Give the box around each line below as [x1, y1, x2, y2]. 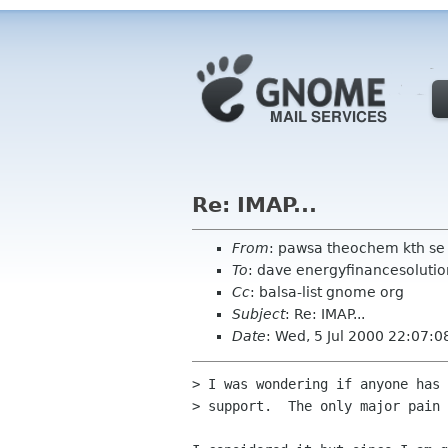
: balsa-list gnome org [250, 284, 404, 300]
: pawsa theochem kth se [269, 240, 445, 256]
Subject [232, 306, 285, 322]
